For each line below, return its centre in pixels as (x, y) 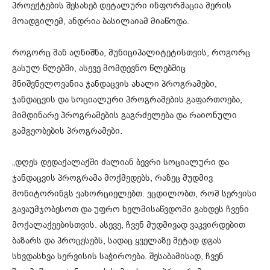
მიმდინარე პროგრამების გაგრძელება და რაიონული (124, 115)
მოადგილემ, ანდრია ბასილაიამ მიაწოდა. (101, 21)
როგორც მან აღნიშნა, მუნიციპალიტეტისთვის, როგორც (131, 53)
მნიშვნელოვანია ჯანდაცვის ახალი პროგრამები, (115, 84)
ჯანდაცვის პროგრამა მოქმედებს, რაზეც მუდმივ (112, 178)
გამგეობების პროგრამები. (67, 131)
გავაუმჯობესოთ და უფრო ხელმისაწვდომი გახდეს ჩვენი (130, 209)
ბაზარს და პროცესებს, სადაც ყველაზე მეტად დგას (117, 241)
